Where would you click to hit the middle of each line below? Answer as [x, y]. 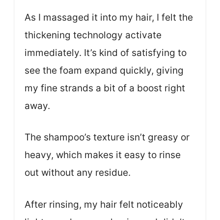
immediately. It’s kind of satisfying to [106, 53]
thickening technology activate [93, 35]
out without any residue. [78, 173]
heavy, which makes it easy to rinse [103, 155]
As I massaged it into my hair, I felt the [109, 17]
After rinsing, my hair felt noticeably [104, 204]
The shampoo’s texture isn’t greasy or [107, 137]
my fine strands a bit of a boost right [105, 88]
